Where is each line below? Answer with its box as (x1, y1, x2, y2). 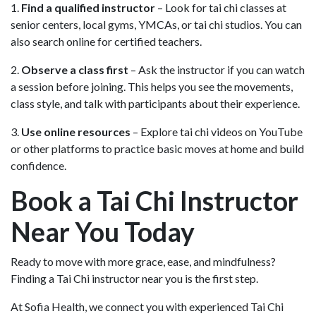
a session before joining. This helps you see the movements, (11, 79, 293, 93)
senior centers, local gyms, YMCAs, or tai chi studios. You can (11, 17, 302, 31)
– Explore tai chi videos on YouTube (130, 124, 303, 138)
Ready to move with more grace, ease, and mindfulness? (11, 254, 276, 268)
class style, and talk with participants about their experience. (11, 96, 300, 110)
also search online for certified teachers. (11, 34, 202, 48)
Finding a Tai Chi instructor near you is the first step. (11, 271, 258, 285)
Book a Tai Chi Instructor (11, 184, 298, 217)
